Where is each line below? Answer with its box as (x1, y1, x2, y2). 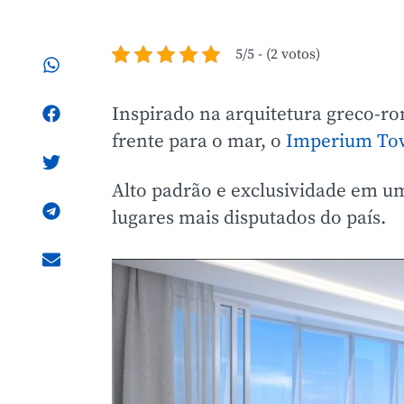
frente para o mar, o (112, 130, 286, 153)
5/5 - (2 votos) (235, 45, 320, 63)
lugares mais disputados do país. (112, 207, 386, 230)
